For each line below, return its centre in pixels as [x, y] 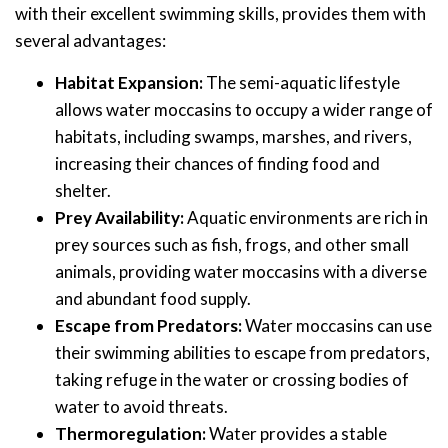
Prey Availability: [119, 217]
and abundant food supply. [153, 298]
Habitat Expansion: [129, 82]
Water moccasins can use [337, 325]
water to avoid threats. [141, 406]
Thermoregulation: [130, 433]
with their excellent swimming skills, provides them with [220, 13]
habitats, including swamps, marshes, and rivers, [233, 136]
